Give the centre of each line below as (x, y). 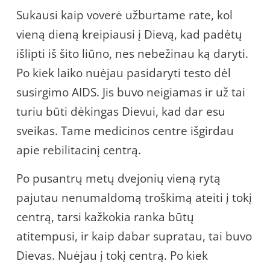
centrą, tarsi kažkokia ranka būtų (105, 217)
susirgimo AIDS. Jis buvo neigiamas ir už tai (131, 92)
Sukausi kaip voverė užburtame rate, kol (124, 15)
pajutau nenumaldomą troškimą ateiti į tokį (134, 197)
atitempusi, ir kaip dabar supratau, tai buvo (134, 236)
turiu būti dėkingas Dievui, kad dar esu (121, 111)
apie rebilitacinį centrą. (79, 150)
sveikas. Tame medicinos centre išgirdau (125, 130)
